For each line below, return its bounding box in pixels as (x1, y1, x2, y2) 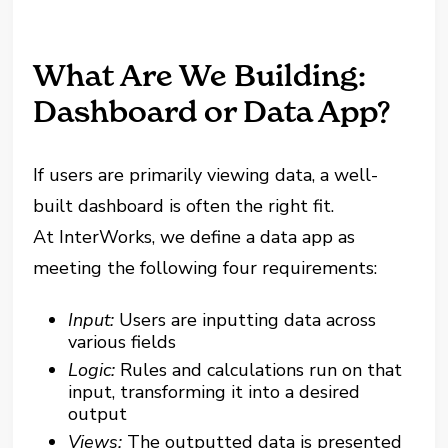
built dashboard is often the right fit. (33, 194, 335, 219)
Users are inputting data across (119, 308, 377, 333)
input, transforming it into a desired (68, 380, 361, 405)
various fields (68, 330, 177, 355)
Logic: (68, 358, 121, 383)
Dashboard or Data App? (33, 93, 392, 131)
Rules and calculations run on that (120, 358, 403, 383)
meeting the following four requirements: (33, 256, 378, 281)
